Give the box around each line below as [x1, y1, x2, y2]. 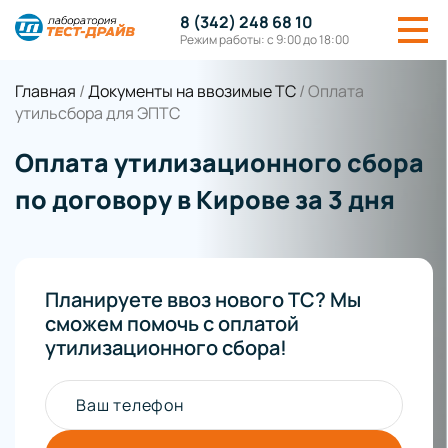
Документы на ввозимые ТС [88, 80, 296, 102]
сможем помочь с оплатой [45, 310, 299, 337]
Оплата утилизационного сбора [15, 145, 424, 180]
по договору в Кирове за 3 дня [15, 182, 395, 217]
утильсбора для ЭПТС [15, 102, 180, 124]
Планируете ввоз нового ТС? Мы [45, 286, 361, 313]
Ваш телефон [76, 394, 184, 416]
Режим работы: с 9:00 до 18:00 [179, 31, 349, 48]
